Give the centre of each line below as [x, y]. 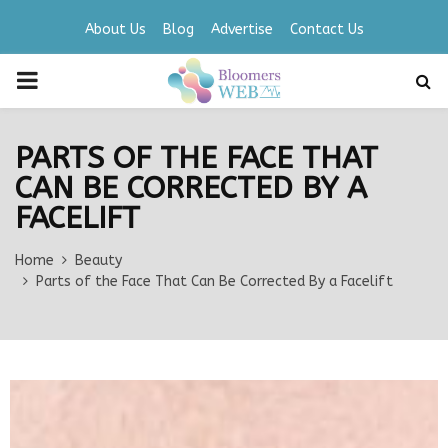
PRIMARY [65, 80]
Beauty [98, 260]
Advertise [241, 29]
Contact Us [326, 29]
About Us [115, 29]
